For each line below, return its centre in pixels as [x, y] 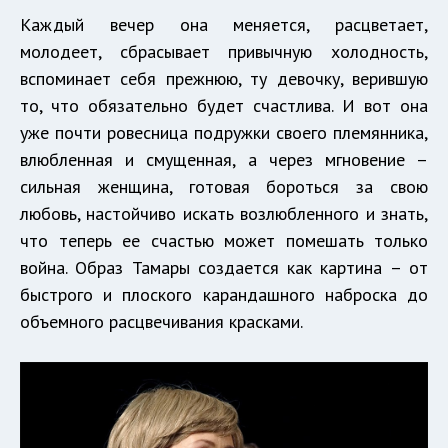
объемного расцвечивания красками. [161, 322]
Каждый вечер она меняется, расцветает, [224, 25]
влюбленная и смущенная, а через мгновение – [224, 160]
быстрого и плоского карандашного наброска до [224, 295]
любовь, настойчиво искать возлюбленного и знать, [224, 214]
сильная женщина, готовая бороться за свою [224, 187]
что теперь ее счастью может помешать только [224, 241]
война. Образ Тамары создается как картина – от [224, 268]
